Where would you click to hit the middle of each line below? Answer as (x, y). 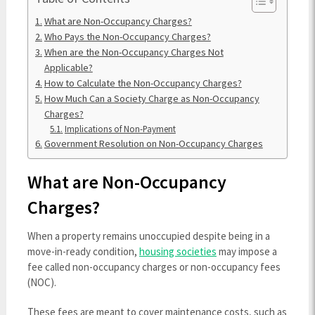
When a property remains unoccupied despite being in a (148, 236)
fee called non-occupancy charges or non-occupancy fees (154, 267)
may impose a (246, 251)
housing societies (178, 251)
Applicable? (68, 67)
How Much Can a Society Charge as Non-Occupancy (152, 98)
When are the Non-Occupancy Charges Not (134, 52)
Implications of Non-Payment (120, 129)
